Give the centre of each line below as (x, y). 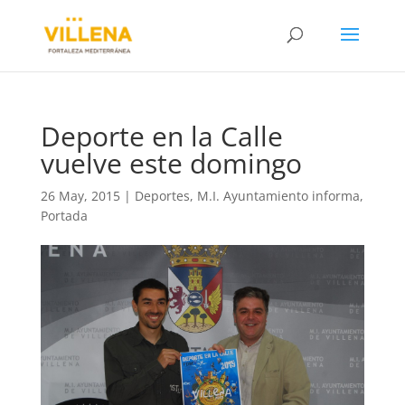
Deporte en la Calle (161, 136)
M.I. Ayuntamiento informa (278, 196)
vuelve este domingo (171, 163)
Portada (64, 216)
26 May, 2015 (80, 196)
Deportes (162, 196)
